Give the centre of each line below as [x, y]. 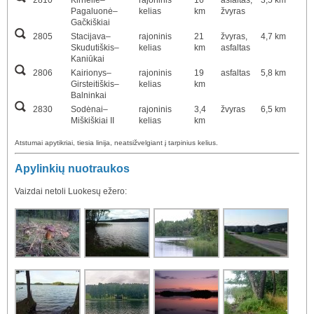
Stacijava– [91, 36]
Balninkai [89, 95]
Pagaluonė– [94, 11]
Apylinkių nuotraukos [72, 168]
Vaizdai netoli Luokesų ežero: [71, 191]
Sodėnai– [89, 109]
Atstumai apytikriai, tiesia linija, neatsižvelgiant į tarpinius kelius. [116, 142]
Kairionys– [91, 73]
